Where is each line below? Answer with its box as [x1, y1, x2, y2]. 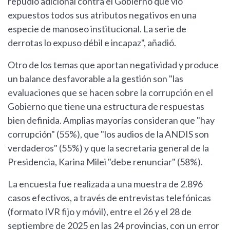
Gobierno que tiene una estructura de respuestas [8, 101, 204, 112]
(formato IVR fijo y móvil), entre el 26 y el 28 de [8, 206, 191, 218]
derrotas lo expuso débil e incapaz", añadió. [8, 37, 176, 49]
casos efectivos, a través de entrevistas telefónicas [8, 192, 211, 204]
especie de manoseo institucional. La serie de [8, 23, 186, 35]
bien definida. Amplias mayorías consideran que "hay [8, 114, 215, 126]
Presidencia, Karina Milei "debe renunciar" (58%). [8, 156, 203, 168]
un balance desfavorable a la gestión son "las [8, 73, 183, 85]
